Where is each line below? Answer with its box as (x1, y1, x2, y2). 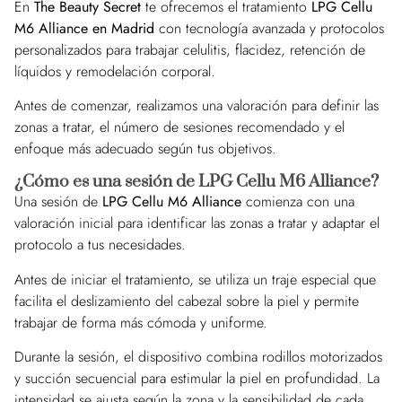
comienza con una (241, 191, 354, 213)
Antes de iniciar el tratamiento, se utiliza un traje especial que (14, 268, 376, 290)
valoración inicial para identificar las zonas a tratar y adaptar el (14, 213, 380, 234)
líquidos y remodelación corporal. (14, 60, 215, 82)
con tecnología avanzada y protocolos (154, 17, 384, 39)
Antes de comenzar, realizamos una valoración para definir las (14, 94, 379, 116)
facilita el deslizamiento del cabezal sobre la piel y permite (14, 290, 359, 311)
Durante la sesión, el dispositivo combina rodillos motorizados (14, 346, 382, 368)
